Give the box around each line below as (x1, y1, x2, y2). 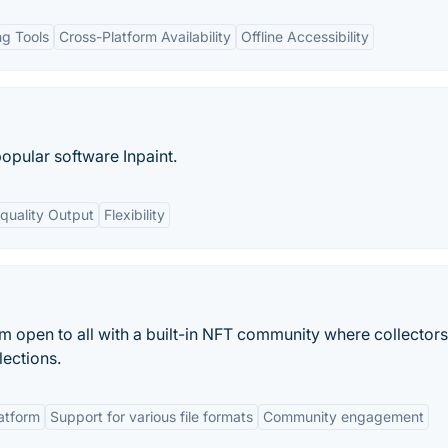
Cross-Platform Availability (59, 28, 231, 45)
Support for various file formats (50, 408, 253, 425)
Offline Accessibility (241, 28, 369, 45)
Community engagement (263, 408, 424, 425)
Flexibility (104, 206, 165, 223)
